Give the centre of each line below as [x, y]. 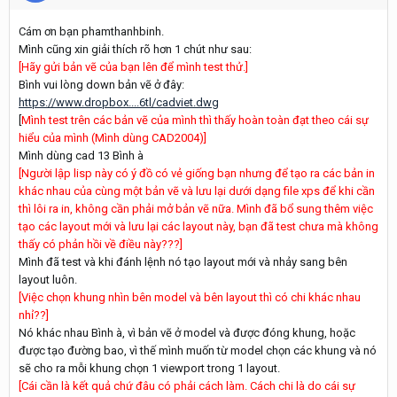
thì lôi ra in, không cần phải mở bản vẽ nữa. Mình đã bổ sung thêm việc [196, 209]
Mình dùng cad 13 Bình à [81, 156]
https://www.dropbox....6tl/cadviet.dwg [119, 102]
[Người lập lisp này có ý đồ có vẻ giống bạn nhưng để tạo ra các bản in [197, 173]
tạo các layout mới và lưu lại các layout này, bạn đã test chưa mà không [198, 226]
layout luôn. [48, 280]
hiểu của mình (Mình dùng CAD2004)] [113, 138]
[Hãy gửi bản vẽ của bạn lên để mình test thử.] [133, 67]
